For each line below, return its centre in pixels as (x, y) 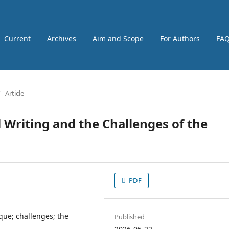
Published (130, 216)
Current (17, 38)
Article (15, 93)
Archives (62, 38)
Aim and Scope (118, 38)
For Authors (180, 38)
